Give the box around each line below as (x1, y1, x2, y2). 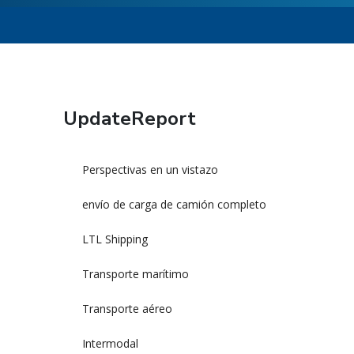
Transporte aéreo (82, 300, 172, 316)
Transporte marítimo (82, 265, 189, 281)
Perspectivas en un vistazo (82, 161, 218, 177)
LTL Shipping (82, 231, 148, 247)
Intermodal (82, 335, 138, 351)
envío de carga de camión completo (82, 196, 266, 212)
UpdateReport (63, 105, 196, 131)
